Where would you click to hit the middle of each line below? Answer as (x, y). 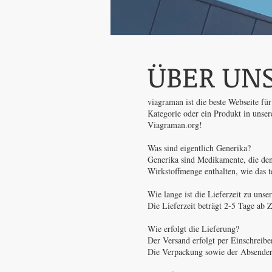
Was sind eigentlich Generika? (199, 148)
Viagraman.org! (175, 125)
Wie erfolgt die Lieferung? (193, 229)
